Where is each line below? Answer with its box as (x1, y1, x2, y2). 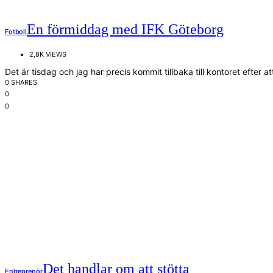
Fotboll (5, 27, 27, 37)
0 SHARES (5, 78, 37, 87)
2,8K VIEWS (29, 50, 66, 59)
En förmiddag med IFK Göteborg (27, 21, 224, 38)
